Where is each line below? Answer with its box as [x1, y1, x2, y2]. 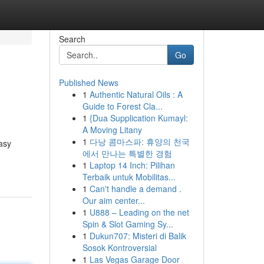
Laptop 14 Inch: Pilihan [89, 159, 175, 171]
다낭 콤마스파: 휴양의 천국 [89, 136, 190, 147]
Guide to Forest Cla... [82, 100, 163, 112]
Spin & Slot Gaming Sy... [82, 218, 173, 230]
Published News [58, 77, 118, 88]
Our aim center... [82, 194, 145, 206]
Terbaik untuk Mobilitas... [82, 171, 176, 183]
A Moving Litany [82, 124, 142, 136]
